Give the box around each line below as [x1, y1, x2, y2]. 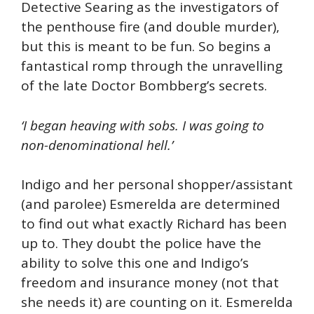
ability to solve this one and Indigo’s [21, 254, 249, 273]
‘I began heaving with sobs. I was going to [21, 116, 264, 135]
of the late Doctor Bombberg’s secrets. [21, 76, 267, 95]
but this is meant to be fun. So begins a [21, 37, 271, 56]
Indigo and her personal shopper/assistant [21, 175, 293, 194]
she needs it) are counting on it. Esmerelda [21, 293, 293, 312]
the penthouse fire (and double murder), [21, 18, 280, 36]
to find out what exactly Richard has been [21, 214, 287, 233]
